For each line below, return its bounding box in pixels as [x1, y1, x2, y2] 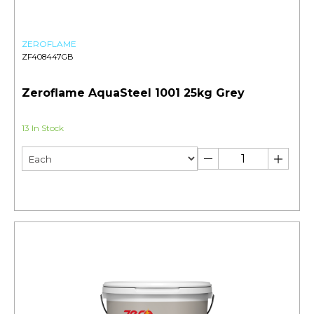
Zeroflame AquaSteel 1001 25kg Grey [22, 86, 245, 100]
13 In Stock [22, 123, 64, 134]
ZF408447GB [22, 52, 74, 62]
